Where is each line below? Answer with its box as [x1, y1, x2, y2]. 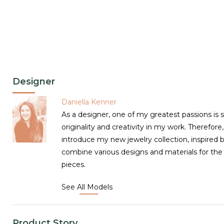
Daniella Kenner [61, 97, 117, 106]
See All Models [61, 182, 113, 191]
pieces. [61, 159, 86, 169]
